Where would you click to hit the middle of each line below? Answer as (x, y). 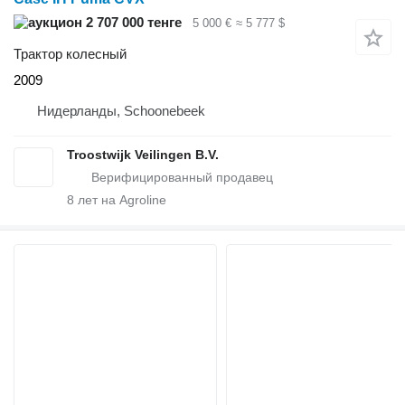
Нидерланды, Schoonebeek (121, 110)
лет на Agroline (120, 199)
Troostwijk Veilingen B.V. (143, 154)
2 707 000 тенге (132, 23)
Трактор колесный (70, 53)
